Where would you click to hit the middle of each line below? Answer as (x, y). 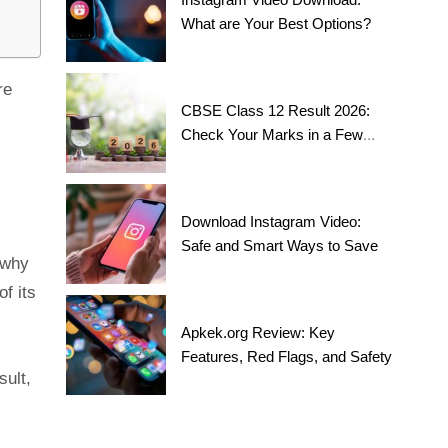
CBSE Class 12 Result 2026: (276, 111)
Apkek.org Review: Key (258, 333)
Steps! (202, 159)
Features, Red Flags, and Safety (287, 357)
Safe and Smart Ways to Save (280, 246)
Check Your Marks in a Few (272, 135)
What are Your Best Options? (276, 24)
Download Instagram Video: (271, 222)
